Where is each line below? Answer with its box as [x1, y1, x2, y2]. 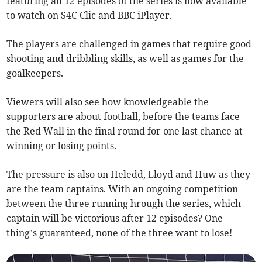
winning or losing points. [6, 140, 117, 152]
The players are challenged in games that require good [6, 38, 252, 50]
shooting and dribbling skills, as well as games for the [6, 53, 244, 65]
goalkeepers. [6, 67, 64, 80]
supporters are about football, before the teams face [6, 111, 240, 123]
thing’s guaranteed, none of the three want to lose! [6, 227, 233, 239]
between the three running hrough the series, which [6, 198, 242, 210]
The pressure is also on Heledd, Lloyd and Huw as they [6, 168, 251, 181]
